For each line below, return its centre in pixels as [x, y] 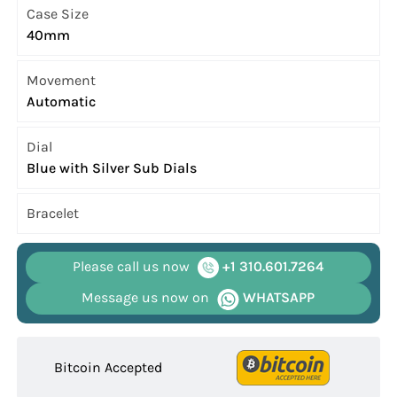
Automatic [62, 102]
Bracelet [53, 214]
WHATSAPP [277, 298]
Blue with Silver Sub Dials [112, 168]
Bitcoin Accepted [109, 368]
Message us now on [146, 298]
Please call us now [132, 267]
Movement [62, 81]
